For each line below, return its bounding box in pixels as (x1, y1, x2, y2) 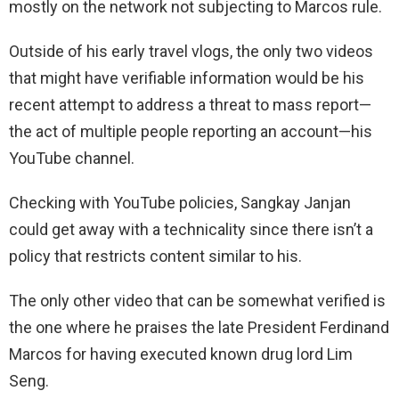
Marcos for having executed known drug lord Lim (9, 344, 353, 363)
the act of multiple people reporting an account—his (9, 121, 372, 141)
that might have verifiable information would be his (9, 68, 364, 87)
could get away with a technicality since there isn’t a (9, 219, 373, 239)
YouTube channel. (9, 148, 134, 167)
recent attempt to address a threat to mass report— (9, 94, 371, 114)
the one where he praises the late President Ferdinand (9, 317, 389, 337)
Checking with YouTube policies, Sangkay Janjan (9, 192, 351, 212)
